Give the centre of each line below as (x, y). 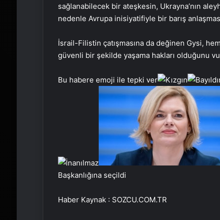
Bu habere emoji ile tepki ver (108, 80)
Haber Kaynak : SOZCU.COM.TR (112, 200)
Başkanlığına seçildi (92, 175)
